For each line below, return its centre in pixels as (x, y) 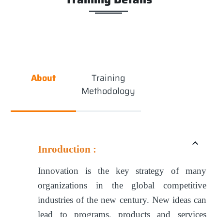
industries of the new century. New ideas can (122, 200)
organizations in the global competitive (122, 185)
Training (108, 78)
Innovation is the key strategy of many (122, 170)
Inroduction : (69, 149)
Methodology (108, 91)
